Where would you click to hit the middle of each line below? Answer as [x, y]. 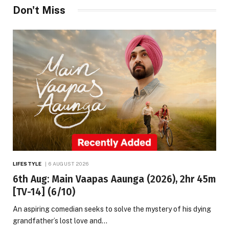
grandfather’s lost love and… [60, 221]
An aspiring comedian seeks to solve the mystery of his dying [112, 209]
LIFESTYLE [27, 163]
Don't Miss [39, 10]
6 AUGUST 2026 [69, 163]
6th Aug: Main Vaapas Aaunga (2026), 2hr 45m [114, 179]
